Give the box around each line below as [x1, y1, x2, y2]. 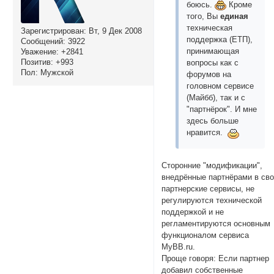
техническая [187, 23, 233, 32]
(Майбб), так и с [187, 92, 246, 102]
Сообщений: [20, 37, 65, 46]
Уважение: [20, 47, 59, 57]
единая [220, 11, 249, 21]
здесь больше [187, 116, 239, 125]
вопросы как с [187, 57, 239, 67]
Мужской [37, 68, 73, 78]
